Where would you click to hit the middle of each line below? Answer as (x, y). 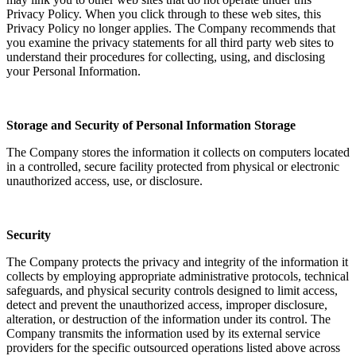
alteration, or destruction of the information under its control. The (168, 319)
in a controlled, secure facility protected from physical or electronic (173, 166)
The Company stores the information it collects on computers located (178, 152)
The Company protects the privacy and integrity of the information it (177, 261)
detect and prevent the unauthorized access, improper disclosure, (167, 304)
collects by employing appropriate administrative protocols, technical (178, 276)
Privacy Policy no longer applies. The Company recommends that (171, 28)
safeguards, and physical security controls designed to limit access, (172, 290)
